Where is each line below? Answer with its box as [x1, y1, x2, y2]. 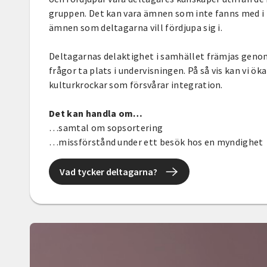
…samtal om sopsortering [49, 121, 163, 133]
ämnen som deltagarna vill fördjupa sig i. [49, 21, 225, 33]
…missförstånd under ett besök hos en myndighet [49, 135, 263, 148]
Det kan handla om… [49, 107, 143, 119]
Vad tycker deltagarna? [60, 165, 157, 178]
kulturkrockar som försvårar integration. [49, 78, 223, 91]
